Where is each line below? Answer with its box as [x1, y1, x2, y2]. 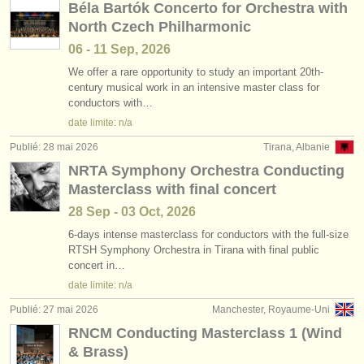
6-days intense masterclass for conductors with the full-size [68, 228, 349, 240]
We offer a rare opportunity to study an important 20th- [68, 66, 323, 78]
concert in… [68, 259, 125, 271]
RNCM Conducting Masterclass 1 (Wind [68, 325, 342, 341]
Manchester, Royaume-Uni [212, 304, 330, 315]
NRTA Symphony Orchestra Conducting [68, 162, 344, 179]
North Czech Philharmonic [68, 19, 251, 35]
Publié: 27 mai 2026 [10, 304, 98, 315]
